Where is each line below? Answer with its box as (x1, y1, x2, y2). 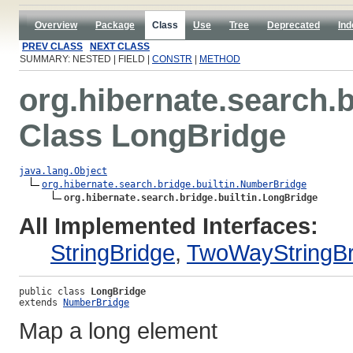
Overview (35, 20, 77, 31)
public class (19, 285, 91, 297)
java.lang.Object (19, 165, 107, 176)
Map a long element (19, 317, 217, 344)
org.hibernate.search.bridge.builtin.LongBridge (64, 191, 318, 203)
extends (19, 296, 63, 308)
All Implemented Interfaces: (19, 212, 318, 239)
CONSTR (152, 54, 192, 65)
